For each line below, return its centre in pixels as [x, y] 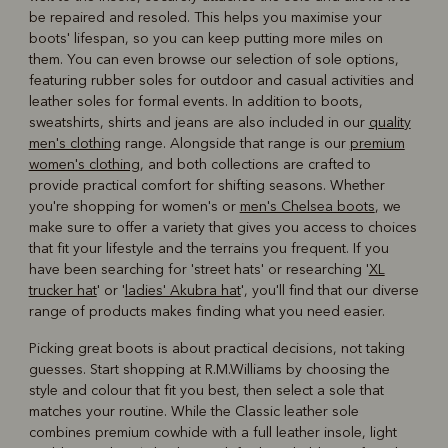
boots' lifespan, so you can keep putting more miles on [205, 38]
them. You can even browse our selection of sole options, [213, 59]
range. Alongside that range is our [235, 143]
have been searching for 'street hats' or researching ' [198, 269]
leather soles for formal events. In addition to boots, [195, 101]
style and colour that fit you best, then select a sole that [206, 390]
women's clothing [84, 164]
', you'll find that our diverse [329, 290]
